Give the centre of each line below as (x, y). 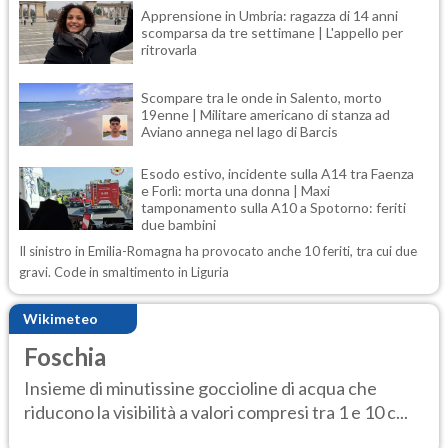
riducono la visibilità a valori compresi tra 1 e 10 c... (216, 412)
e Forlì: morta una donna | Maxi (235, 190)
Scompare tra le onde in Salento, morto (261, 97)
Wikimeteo (60, 319)
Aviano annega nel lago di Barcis (239, 131)
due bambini (178, 224)
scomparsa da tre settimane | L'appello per (272, 32)
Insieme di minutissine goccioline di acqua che (200, 388)
